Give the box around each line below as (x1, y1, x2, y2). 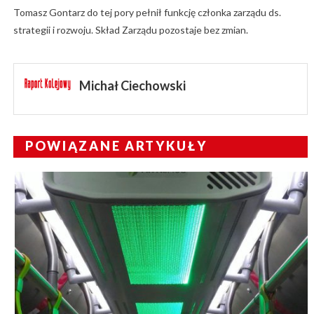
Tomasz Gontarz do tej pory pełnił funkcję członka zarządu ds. (13, 6, 281, 18)
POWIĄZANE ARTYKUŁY (25, 137, 207, 153)
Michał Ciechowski (78, 77, 186, 93)
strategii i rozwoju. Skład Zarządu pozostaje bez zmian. (13, 23, 248, 36)
